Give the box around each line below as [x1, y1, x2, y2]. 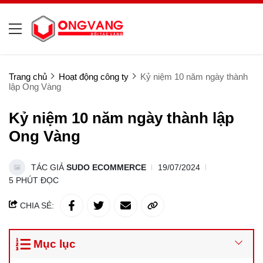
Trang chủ [9, 72, 47, 82]
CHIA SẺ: [18, 201, 54, 210]
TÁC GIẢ [31, 163, 66, 172]
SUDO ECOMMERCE [66, 163, 146, 172]
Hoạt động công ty [59, 72, 129, 82]
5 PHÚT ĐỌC [9, 176, 59, 185]
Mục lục [33, 238, 76, 250]
